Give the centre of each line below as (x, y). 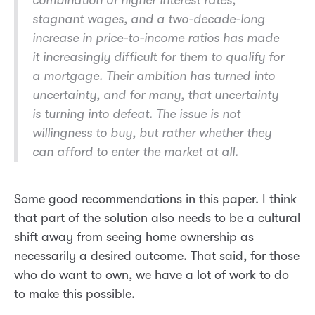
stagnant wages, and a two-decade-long (149, 19)
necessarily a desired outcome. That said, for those (157, 256)
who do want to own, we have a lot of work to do (152, 275)
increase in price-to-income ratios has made (156, 38)
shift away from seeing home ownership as (134, 237)
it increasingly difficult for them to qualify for (158, 57)
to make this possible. (75, 294)
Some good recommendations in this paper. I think (155, 199)
